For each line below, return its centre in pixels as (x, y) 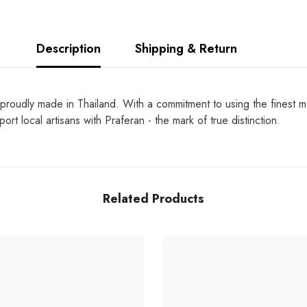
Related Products (153, 199)
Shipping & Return (186, 49)
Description (68, 49)
